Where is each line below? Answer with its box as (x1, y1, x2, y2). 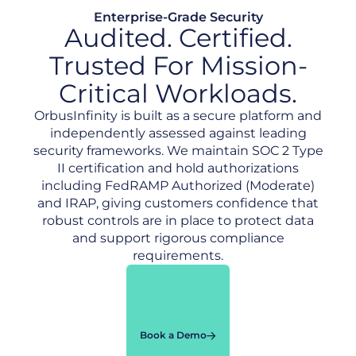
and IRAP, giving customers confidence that (37, 195, 319, 211)
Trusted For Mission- (48, 50, 308, 81)
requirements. (133, 248, 223, 263)
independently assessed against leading (49, 126, 307, 141)
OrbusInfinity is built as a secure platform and (34, 108, 322, 123)
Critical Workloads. (59, 78, 297, 109)
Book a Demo (140, 329, 207, 341)
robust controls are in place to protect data (42, 213, 314, 228)
